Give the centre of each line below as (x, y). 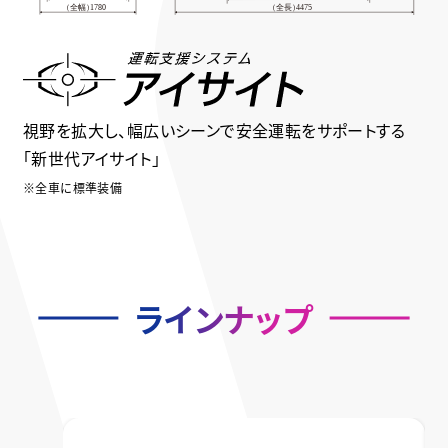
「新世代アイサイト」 (91, 157)
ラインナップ (224, 317)
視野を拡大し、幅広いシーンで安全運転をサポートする (214, 129)
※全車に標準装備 (73, 187)
